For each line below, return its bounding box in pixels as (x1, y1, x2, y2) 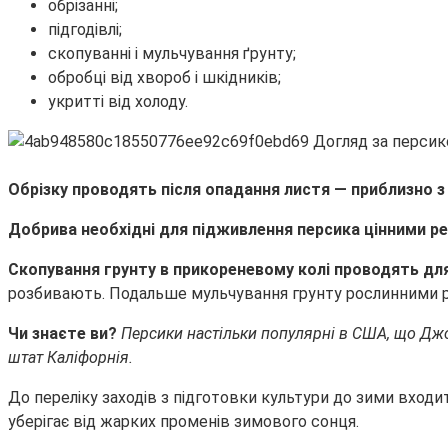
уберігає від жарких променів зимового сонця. (8, 411, 359, 431)
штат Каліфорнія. (8, 347, 133, 367)
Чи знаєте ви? (8, 323, 121, 343)
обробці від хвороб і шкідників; (48, 67, 281, 87)
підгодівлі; (48, 19, 122, 39)
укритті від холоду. (48, 91, 188, 111)
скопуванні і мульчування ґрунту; (48, 43, 296, 63)
